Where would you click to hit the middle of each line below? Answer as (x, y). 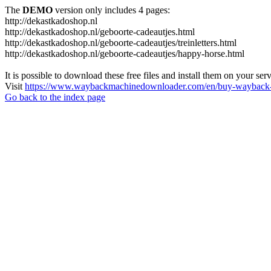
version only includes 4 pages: (111, 10)
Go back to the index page (55, 97)
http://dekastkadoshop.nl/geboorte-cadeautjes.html (100, 32)
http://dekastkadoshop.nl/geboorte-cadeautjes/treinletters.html (121, 43)
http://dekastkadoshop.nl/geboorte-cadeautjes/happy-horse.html (125, 54)
